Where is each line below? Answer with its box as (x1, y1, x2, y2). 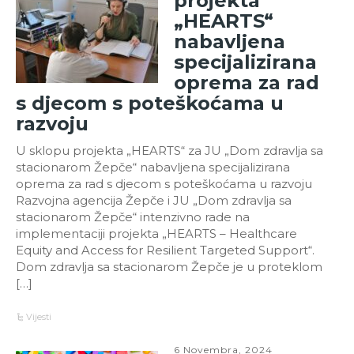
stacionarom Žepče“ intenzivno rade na (16, 209, 250, 224)
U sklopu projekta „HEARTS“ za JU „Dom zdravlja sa (16, 142, 323, 158)
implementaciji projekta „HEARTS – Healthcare (16, 225, 297, 241)
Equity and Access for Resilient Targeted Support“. (16, 242, 314, 258)
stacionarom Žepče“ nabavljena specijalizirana (16, 159, 290, 175)
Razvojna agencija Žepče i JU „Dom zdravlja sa (16, 192, 292, 208)
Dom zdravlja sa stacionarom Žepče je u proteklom (16, 258, 322, 274)
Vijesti (26, 311, 52, 322)
